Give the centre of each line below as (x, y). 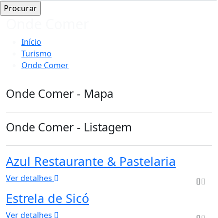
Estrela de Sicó (47, 198)
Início (31, 42)
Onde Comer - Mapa (60, 93)
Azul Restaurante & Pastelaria (91, 161)
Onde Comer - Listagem (69, 127)
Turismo (36, 53)
